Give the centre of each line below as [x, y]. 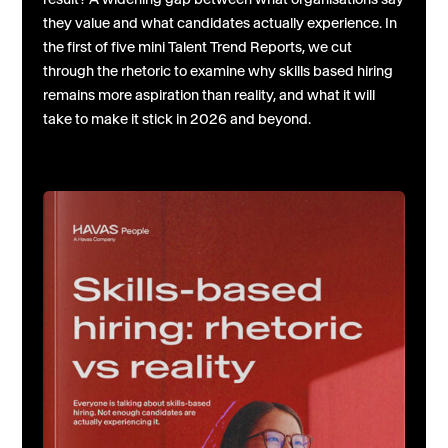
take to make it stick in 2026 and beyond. [176, 118]
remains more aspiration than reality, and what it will [208, 94]
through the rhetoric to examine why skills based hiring [217, 70]
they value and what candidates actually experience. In [219, 22]
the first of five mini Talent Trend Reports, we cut [197, 46]
